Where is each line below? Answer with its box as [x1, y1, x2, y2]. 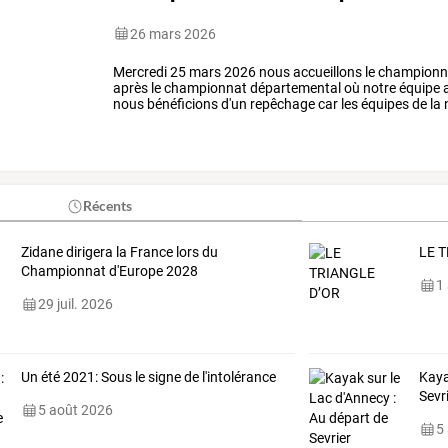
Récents [83, 197, 133, 215]
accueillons [290, 63, 363, 80]
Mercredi [113, 63, 168, 80]
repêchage [247, 95, 316, 112]
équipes [358, 95, 410, 112]
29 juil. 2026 [37, 296, 113, 313]
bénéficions [144, 95, 219, 112]
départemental [247, 79, 342, 96]
